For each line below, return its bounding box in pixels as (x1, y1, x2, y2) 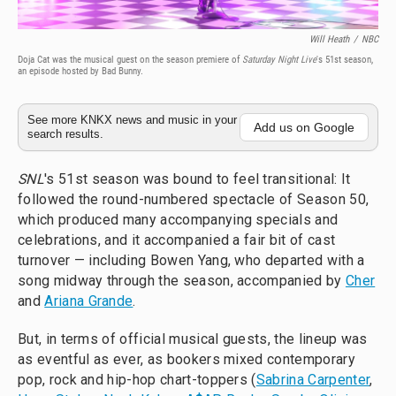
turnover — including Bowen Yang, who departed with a (18, 252, 365, 269)
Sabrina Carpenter (255, 371, 370, 388)
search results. (27, 127, 103, 141)
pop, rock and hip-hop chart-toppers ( (18, 371, 256, 388)
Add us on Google (254, 120, 354, 134)
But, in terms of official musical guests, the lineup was (18, 331, 368, 347)
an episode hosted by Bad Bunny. (18, 65, 143, 77)
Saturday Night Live (242, 54, 316, 65)
